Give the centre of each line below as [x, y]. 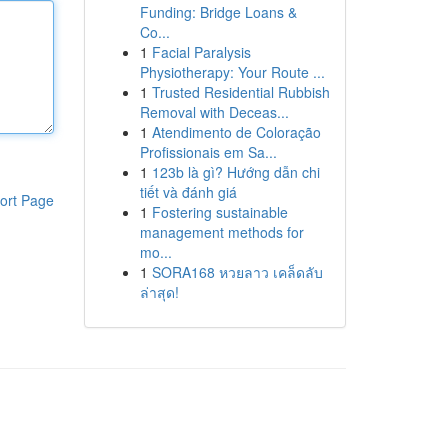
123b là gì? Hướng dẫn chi [235, 172]
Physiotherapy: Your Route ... [232, 72]
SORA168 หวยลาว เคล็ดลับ [237, 272]
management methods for [221, 232]
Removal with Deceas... [214, 112]
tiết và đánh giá [188, 192]
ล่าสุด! [159, 292]
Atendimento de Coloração [236, 132]
